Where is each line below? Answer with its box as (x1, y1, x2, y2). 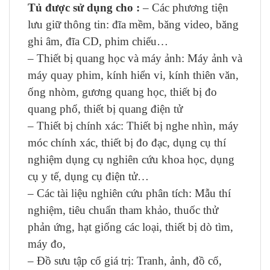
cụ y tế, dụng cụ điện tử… (28, 170, 149, 183)
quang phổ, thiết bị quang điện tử (28, 102, 183, 115)
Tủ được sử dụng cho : (28, 1, 140, 14)
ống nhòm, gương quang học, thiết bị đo (28, 86, 217, 98)
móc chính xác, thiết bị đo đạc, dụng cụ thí (28, 136, 226, 149)
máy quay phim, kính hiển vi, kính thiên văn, (28, 69, 239, 81)
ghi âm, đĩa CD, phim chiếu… (28, 35, 168, 48)
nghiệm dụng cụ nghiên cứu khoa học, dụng (28, 153, 234, 166)
